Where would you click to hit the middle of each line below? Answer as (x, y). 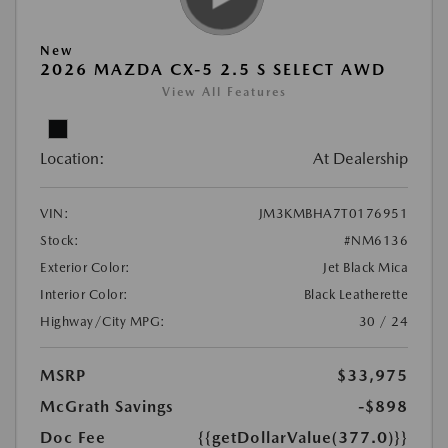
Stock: (59, 240)
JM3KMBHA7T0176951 (333, 213)
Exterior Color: (85, 267)
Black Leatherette (355, 294)
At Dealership (360, 158)
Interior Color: (84, 294)
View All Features (224, 92)
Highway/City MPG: (103, 321)
